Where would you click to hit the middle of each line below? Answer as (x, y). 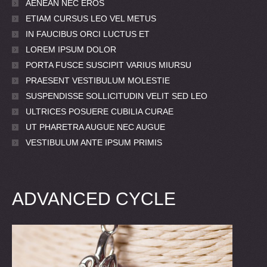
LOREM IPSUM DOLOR (71, 50)
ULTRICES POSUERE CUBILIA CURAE (100, 112)
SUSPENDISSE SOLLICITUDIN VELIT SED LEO (117, 96)
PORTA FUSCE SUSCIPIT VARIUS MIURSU (108, 65)
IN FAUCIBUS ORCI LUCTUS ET (88, 34)
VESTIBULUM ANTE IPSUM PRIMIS (94, 143)
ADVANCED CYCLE (94, 199)
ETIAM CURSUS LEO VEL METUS (91, 19)
